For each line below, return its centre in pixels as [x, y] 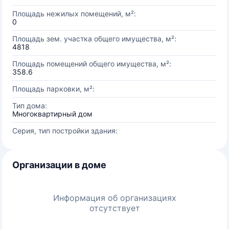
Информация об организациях [114, 198]
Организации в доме [59, 165]
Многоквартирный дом [52, 114]
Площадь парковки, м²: [53, 89]
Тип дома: [30, 106]
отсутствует [114, 208]
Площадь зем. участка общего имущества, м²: [94, 39]
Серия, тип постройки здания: [65, 131]
